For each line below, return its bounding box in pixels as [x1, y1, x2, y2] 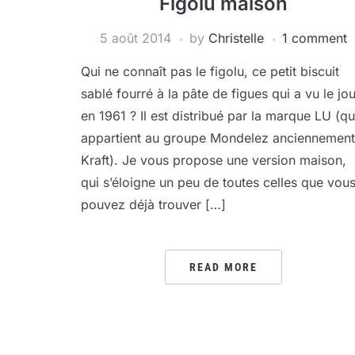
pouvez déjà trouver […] [81, 197, 226, 212]
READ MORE [189, 261, 258, 273]
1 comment [282, 30, 347, 46]
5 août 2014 [100, 30, 171, 46]
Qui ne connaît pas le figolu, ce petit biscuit [81, 63, 339, 79]
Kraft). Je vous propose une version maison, [81, 152, 346, 168]
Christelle [208, 30, 264, 46]
